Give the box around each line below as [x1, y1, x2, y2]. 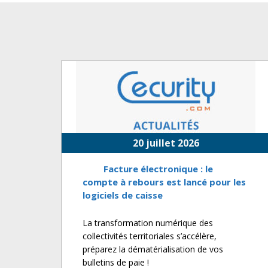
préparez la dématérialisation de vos [83, 243, 223, 255]
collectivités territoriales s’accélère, [83, 230, 217, 242]
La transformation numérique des [83, 217, 213, 229]
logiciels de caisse [83, 189, 163, 202]
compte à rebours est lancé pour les [83, 176, 246, 188]
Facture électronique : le [103, 163, 213, 175]
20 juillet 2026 [132, 136, 199, 150]
